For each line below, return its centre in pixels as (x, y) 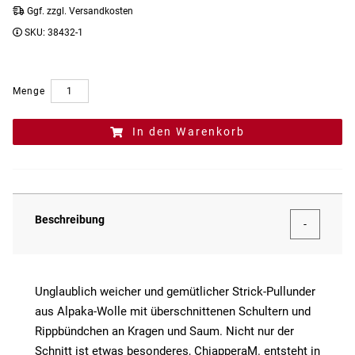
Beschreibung (70, 220)
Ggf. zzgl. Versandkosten (79, 11)
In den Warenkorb (189, 132)
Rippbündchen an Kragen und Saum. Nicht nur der (164, 332)
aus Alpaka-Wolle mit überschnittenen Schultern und (173, 312)
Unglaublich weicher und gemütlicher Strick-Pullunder (175, 292)
